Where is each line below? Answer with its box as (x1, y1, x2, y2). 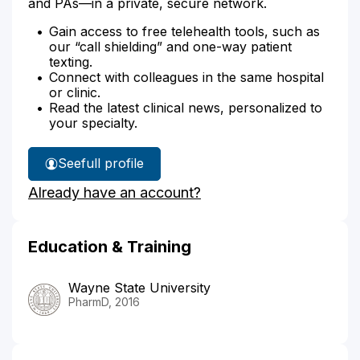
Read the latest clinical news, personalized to (49, 99, 322, 116)
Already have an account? (28, 183, 201, 201)
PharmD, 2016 (68, 294, 140, 309)
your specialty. (49, 114, 137, 131)
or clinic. (49, 84, 100, 100)
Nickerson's (93, 186, 166, 202)
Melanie (93, 165, 141, 181)
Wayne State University (68, 279, 211, 296)
